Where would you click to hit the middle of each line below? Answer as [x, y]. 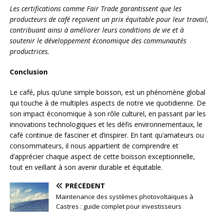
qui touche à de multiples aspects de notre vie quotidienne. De [108, 103]
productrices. [30, 51]
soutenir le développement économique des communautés [98, 40]
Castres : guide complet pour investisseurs [119, 206]
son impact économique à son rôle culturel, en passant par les [108, 113]
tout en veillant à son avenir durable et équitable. [86, 167]
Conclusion [29, 72]
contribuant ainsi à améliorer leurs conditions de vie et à [97, 30]
